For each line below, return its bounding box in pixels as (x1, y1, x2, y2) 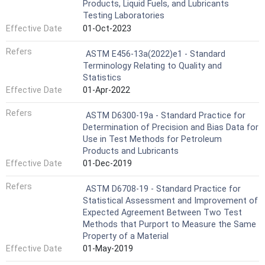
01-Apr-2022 (83, 85, 130, 96)
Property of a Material (83, 231, 169, 241)
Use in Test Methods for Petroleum (83, 134, 222, 144)
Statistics (83, 72, 121, 83)
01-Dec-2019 (83, 159, 132, 169)
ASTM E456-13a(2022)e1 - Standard (86, 49, 225, 59)
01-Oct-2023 (83, 23, 131, 34)
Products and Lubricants (83, 146, 179, 156)
